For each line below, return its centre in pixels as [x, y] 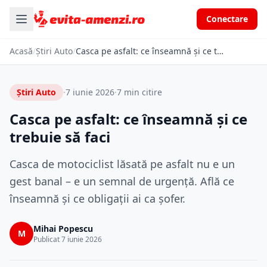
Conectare [227, 19]
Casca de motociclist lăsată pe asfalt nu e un [122, 164]
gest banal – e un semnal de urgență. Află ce [122, 181]
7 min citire [139, 92]
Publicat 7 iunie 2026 [68, 239]
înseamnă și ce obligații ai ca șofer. [97, 198]
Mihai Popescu [63, 229]
